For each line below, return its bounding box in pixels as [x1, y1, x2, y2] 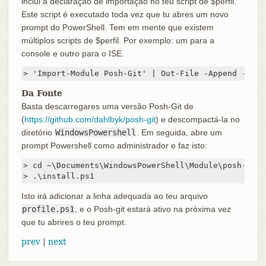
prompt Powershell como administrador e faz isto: [21, 141, 207, 151]
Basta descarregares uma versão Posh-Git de [21, 102, 194, 112]
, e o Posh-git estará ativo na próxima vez [74, 204, 231, 214]
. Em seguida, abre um [136, 128, 222, 138]
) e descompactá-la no [155, 115, 240, 125]
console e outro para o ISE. [21, 49, 124, 59]
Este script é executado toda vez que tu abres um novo [21, 9, 229, 20]
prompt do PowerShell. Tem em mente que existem [21, 23, 214, 33]
